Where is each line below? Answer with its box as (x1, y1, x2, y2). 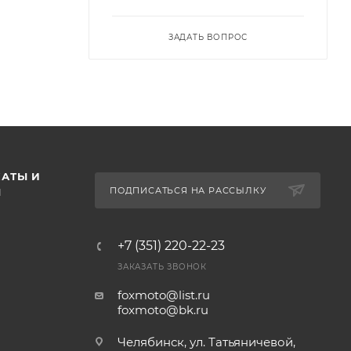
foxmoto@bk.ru (117, 302, 208, 317)
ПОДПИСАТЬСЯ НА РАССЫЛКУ (109, 184, 266, 196)
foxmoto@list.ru (117, 287, 210, 302)
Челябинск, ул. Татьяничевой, (117, 334, 295, 349)
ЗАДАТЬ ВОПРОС (168, 31, 248, 42)
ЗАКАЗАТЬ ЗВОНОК (117, 261, 207, 272)
